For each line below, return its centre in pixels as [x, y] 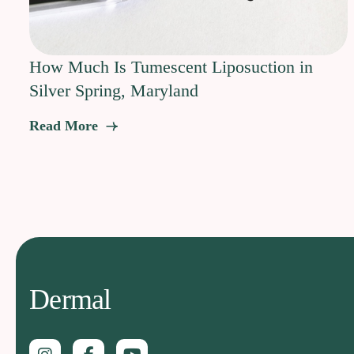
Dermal [70, 300]
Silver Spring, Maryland [114, 91]
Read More [66, 125]
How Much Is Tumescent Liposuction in [171, 67]
